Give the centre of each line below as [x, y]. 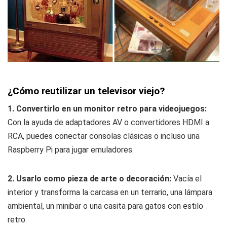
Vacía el [187, 178]
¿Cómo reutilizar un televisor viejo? [86, 91]
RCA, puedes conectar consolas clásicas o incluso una [104, 136]
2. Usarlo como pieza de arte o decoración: [90, 178]
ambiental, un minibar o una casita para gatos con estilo [105, 206]
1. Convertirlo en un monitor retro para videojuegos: [107, 108]
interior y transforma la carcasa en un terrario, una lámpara [110, 192]
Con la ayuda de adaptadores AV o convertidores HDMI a [108, 122]
